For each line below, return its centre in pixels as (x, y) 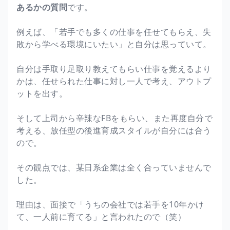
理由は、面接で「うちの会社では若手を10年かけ (110, 204)
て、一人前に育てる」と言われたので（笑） (101, 216)
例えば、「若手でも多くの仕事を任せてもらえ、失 (114, 32)
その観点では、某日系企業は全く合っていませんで (114, 167)
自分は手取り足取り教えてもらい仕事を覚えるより (114, 69)
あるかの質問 (42, 7)
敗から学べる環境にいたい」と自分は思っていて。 (114, 44)
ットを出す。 (42, 93)
